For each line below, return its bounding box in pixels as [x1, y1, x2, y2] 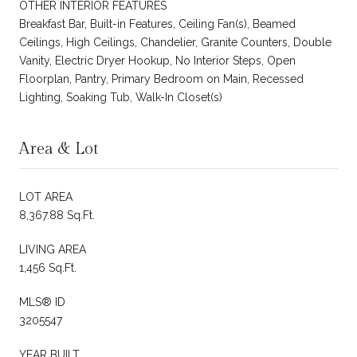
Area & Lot [19, 139, 98, 159]
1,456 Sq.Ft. [19, 261, 76, 274]
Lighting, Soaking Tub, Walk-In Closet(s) [19, 90, 222, 104]
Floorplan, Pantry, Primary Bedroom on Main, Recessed [19, 72, 304, 85]
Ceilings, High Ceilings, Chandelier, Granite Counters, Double [19, 35, 331, 49]
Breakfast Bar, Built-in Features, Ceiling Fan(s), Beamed [19, 17, 296, 30]
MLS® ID [19, 295, 65, 308]
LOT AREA [19, 190, 73, 203]
